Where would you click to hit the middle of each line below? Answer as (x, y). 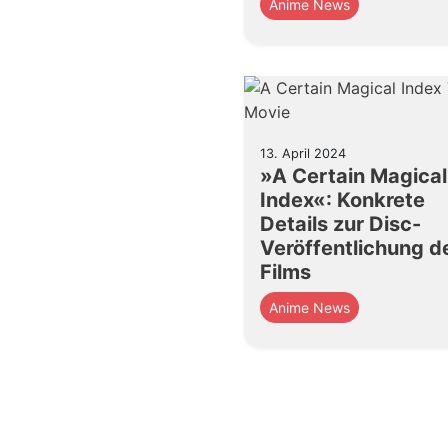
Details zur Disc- (340, 223)
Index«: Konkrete (342, 199)
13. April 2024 (303, 153)
